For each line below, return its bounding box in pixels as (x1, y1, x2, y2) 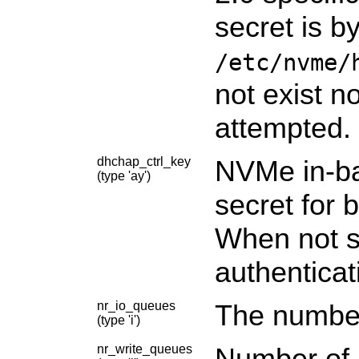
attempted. (215, 111, 351, 144)
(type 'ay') (97, 168, 151, 183)
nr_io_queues (97, 298, 175, 313)
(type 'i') (97, 313, 140, 327)
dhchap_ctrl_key (97, 154, 191, 168)
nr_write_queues (97, 341, 192, 356)
